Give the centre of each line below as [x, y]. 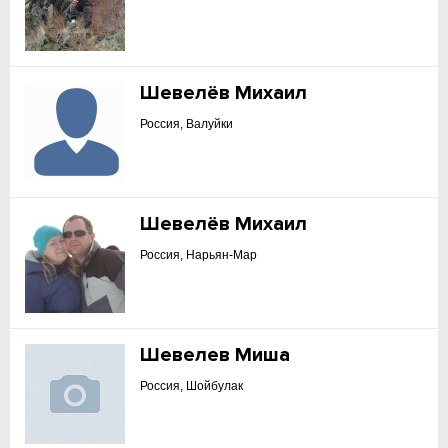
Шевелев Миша [215, 355]
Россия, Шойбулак [192, 386]
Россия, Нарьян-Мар [199, 255]
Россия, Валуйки [187, 124]
